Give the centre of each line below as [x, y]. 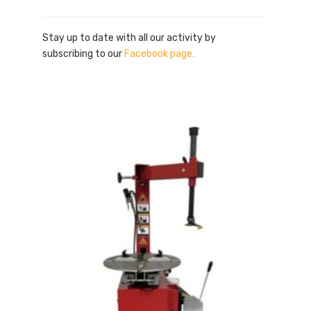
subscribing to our [84, 54]
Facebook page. [160, 54]
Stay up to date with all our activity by [129, 38]
